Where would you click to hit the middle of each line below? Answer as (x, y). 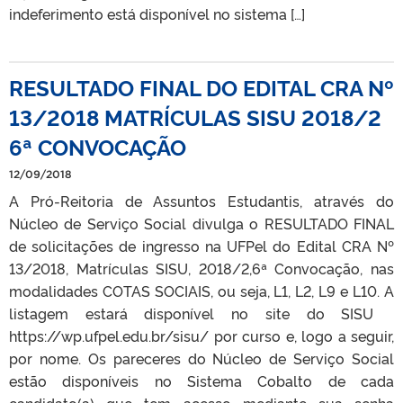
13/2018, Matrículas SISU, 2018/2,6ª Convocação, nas (201, 268)
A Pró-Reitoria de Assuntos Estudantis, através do (201, 200)
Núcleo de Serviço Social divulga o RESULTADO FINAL (201, 223)
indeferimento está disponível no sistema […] (157, 13)
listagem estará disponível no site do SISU (201, 313)
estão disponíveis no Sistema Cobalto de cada (201, 380)
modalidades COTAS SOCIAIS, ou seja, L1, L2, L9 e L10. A (201, 290)
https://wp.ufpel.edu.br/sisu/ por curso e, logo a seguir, (201, 335)
